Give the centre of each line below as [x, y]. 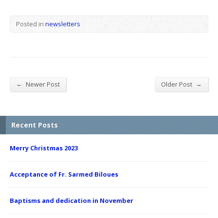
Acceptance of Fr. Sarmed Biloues [64, 174]
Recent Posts [35, 125]
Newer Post [42, 84]
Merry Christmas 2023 [44, 148]
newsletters [63, 24]
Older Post [177, 84]
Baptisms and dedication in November [72, 200]
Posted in [31, 24]
